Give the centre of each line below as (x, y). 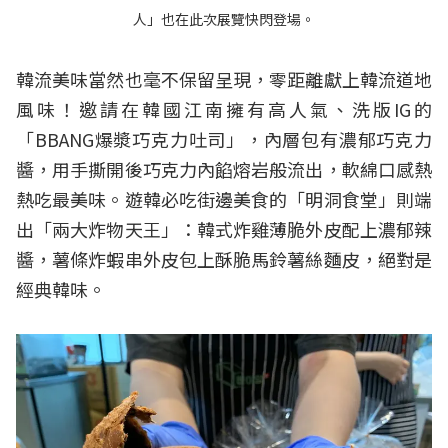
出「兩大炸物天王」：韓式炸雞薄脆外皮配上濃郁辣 (224, 228)
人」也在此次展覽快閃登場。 (224, 18)
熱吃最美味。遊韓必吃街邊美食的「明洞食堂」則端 (224, 198)
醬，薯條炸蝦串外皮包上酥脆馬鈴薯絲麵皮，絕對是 (224, 258)
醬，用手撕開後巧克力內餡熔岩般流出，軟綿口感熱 (224, 168)
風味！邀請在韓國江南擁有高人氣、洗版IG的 (224, 108)
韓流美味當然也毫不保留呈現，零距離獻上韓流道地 (224, 78)
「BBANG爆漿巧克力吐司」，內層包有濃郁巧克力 (224, 138)
